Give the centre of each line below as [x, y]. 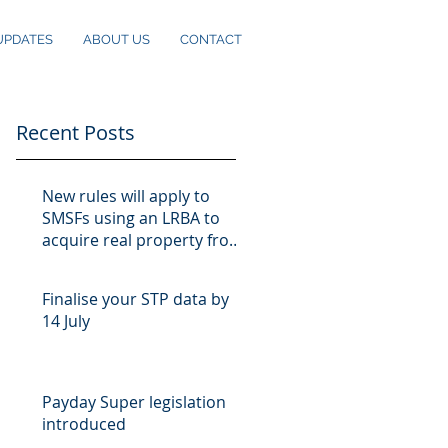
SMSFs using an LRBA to [131, 218]
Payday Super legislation [134, 402]
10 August [79, 262]
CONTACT [211, 39]
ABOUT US [116, 39]
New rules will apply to [126, 196]
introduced [84, 424]
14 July [66, 321]
